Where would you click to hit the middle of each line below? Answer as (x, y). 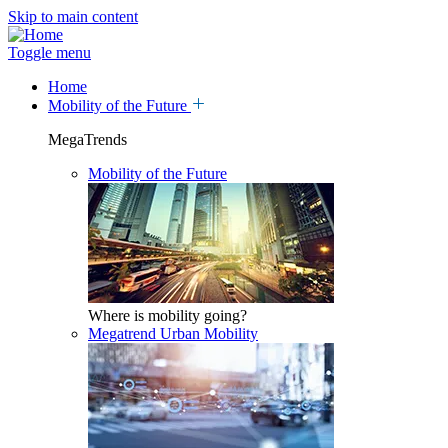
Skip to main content (73, 16)
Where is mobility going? (167, 315)
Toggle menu (49, 52)
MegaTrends (87, 139)
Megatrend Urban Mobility (173, 333)
